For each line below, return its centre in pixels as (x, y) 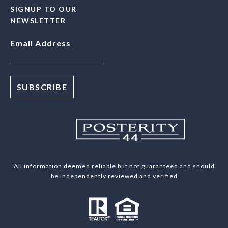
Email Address (40, 43)
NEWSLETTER (38, 21)
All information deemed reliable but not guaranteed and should (114, 166)
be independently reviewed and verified (114, 176)
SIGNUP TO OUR (44, 9)
